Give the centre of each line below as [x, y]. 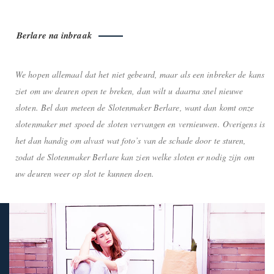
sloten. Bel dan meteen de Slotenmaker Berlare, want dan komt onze [135, 108]
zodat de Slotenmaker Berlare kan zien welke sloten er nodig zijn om [135, 157]
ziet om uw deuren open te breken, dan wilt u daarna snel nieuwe [129, 91]
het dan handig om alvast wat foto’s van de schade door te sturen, [131, 141]
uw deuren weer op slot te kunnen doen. [85, 174]
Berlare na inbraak [54, 35]
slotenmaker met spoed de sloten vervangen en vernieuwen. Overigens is [140, 124]
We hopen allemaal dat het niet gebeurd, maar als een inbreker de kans [140, 75]
